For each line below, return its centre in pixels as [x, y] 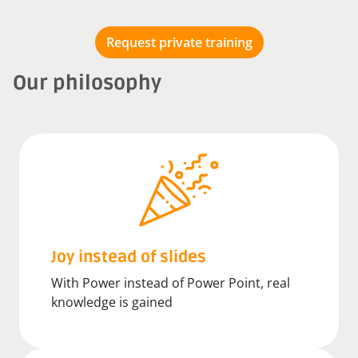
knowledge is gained [112, 302]
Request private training [179, 42]
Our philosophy [87, 83]
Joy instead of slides [129, 257]
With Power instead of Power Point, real [171, 282]
